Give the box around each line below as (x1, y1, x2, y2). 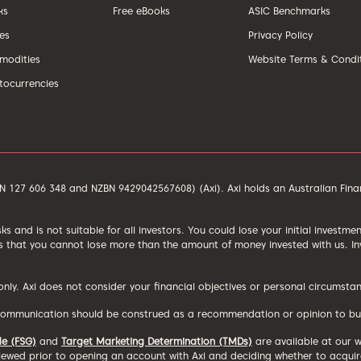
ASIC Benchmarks (248, 4, 331, 17)
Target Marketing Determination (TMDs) (61, 334, 252, 347)
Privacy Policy (248, 28, 313, 41)
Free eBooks (112, 4, 170, 17)
